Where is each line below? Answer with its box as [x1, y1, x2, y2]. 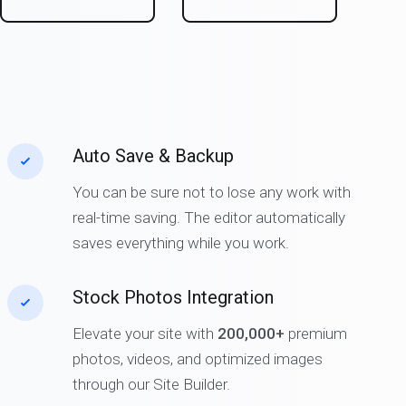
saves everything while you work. [72, 234, 289, 252]
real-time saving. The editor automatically [72, 208, 345, 227]
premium [284, 324, 347, 343]
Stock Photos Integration [72, 286, 274, 308]
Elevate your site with [72, 324, 217, 343]
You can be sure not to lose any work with [72, 183, 351, 201]
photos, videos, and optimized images [72, 350, 323, 368]
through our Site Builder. [72, 375, 230, 393]
